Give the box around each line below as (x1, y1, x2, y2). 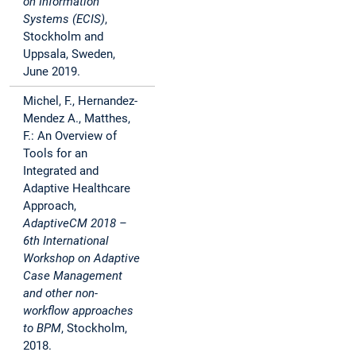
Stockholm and (23, 29, 103, 44)
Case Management (23, 269, 122, 284)
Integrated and (23, 164, 99, 179)
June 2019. (23, 64, 80, 79)
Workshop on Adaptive (23, 251, 140, 266)
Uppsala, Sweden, (23, 47, 115, 62)
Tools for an (23, 146, 87, 161)
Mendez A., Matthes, (23, 111, 130, 126)
